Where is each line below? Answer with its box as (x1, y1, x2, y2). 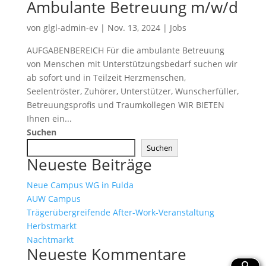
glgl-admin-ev (43, 22, 98, 33)
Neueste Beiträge (26, 154, 152, 175)
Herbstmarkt (26, 220, 77, 232)
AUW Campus (26, 193, 81, 204)
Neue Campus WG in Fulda (26, 179, 134, 191)
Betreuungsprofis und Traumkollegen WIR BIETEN (26, 99, 224, 110)
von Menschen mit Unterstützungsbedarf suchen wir (26, 58, 237, 69)
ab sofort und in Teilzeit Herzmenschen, (26, 72, 186, 83)
